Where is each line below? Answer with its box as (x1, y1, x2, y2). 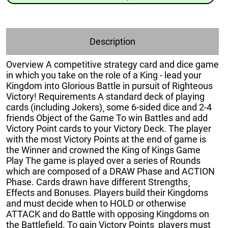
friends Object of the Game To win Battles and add (6, 112, 208, 124)
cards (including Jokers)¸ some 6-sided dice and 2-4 (6, 102, 212, 113)
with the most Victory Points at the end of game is (6, 134, 206, 145)
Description (90, 36, 135, 47)
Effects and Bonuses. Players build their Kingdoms (6, 187, 208, 198)
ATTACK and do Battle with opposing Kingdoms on (6, 209, 209, 220)
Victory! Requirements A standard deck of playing (6, 91, 205, 102)
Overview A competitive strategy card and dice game (6, 59, 219, 70)
